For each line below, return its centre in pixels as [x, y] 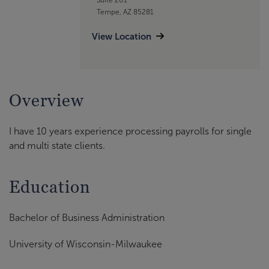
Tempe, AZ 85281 [125, 12]
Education [50, 187]
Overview [47, 101]
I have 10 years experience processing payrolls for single [130, 131]
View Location [122, 36]
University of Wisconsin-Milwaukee [86, 244]
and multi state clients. [57, 146]
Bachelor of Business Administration [87, 218]
